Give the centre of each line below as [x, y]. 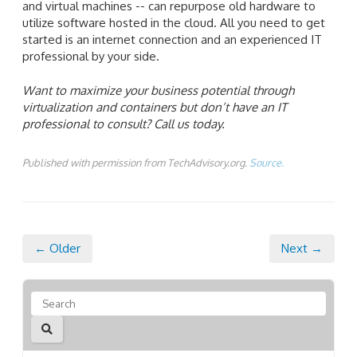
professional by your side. [91, 56]
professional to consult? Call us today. [124, 124]
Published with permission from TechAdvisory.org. [136, 163]
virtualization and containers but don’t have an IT [155, 108]
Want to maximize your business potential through [158, 91]
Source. [267, 163]
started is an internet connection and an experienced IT [172, 39]
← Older [57, 249]
